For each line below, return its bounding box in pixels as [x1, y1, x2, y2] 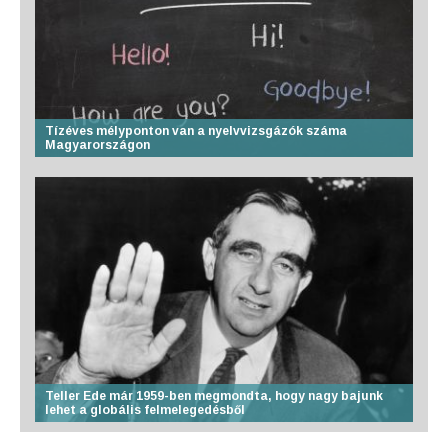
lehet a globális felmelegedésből [45, 402, 245, 417]
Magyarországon [45, 137, 150, 152]
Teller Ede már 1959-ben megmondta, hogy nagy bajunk [45, 388, 383, 403]
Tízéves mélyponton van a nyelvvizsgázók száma [45, 123, 347, 138]
